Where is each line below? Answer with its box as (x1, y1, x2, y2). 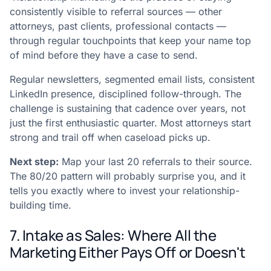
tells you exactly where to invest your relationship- (10, 184, 240, 197)
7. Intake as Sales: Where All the (10, 225, 217, 246)
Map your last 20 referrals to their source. (59, 155, 252, 168)
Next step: (10, 155, 59, 168)
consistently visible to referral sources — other (10, 5, 222, 18)
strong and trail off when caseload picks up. (10, 131, 211, 144)
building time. (10, 199, 71, 212)
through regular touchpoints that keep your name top (10, 34, 251, 47)
